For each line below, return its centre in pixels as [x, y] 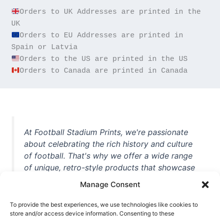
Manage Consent [110, 184]
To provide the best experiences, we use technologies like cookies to [104, 205]
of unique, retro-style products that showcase [110, 168]
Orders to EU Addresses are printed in [101, 36]
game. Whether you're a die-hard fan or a [101, 203]
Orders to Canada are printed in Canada [103, 71]
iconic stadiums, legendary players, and [98, 179]
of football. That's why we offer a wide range [109, 156]
